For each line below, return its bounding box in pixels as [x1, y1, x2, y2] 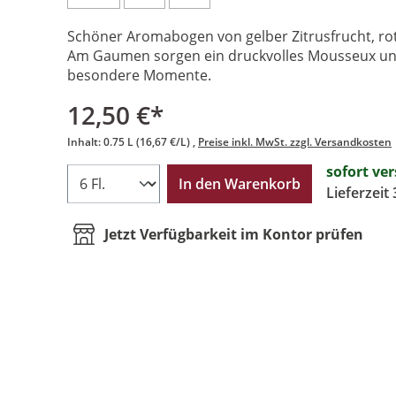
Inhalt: [67, 134, 101, 150]
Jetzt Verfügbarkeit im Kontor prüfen [104, 225, 363, 245]
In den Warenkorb [179, 174, 301, 194]
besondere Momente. [67, 65, 211, 86]
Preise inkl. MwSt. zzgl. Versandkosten [198, 134, 392, 150]
